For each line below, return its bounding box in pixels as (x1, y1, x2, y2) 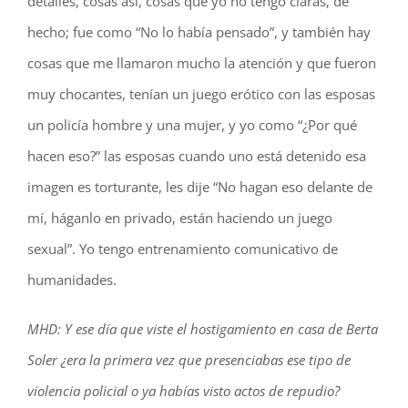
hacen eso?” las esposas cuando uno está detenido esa (27, 147, 366, 165)
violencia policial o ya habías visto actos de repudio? (27, 382, 340, 400)
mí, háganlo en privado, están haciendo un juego (27, 209, 332, 227)
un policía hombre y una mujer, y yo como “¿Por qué (27, 116, 357, 134)
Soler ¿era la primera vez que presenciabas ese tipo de (27, 351, 351, 369)
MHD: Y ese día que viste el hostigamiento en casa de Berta (27, 320, 378, 338)
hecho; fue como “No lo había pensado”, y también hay (27, 23, 371, 41)
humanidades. (27, 270, 117, 289)
